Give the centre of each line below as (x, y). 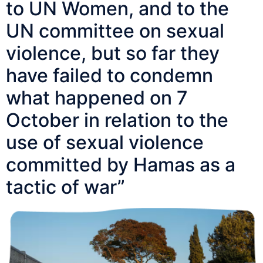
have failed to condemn (109, 75)
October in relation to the (117, 120)
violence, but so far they (113, 53)
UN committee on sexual (115, 31)
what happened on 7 (97, 97)
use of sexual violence (105, 142)
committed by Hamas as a (121, 164)
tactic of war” (65, 187)
